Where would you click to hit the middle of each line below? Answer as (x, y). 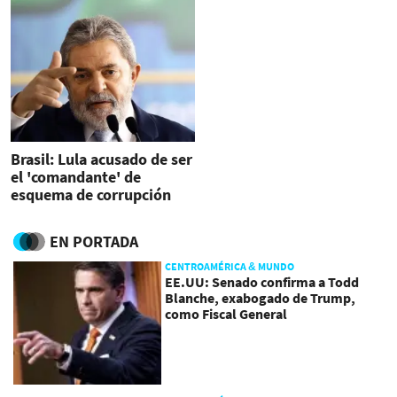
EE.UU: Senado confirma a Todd (262, 281)
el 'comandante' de (76, 177)
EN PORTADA (94, 241)
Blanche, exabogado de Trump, (261, 297)
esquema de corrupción (91, 195)
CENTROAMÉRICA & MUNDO (230, 266)
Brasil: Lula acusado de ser (101, 160)
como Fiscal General (226, 313)
